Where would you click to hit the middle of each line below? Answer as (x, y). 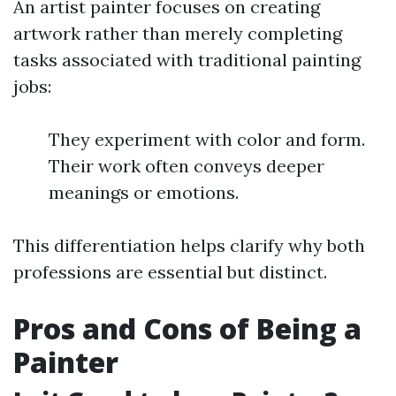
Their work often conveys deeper (187, 166)
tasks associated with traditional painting (187, 60)
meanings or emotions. (144, 192)
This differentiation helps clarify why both (189, 245)
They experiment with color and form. (207, 139)
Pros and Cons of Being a (187, 328)
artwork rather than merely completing (178, 33)
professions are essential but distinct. (170, 272)
